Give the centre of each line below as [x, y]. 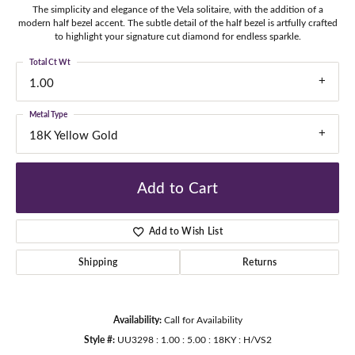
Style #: [99, 339]
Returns [260, 261]
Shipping [98, 261]
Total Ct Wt [50, 62]
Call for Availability [203, 319]
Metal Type [48, 115]
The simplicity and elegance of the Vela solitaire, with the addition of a [177, 9]
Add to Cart [177, 187]
